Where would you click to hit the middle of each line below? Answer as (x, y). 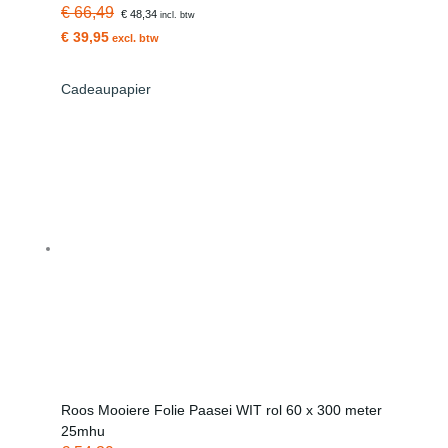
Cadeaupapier (106, 89)
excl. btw (134, 37)
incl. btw (175, 14)
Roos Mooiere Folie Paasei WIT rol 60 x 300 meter (222, 410)
